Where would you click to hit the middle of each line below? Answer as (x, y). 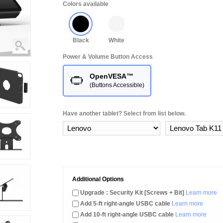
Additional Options (98, 179)
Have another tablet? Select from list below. (124, 113)
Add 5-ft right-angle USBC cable (125, 204)
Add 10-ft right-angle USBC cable (127, 215)
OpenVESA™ (111, 76)
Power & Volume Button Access (108, 57)
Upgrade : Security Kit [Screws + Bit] (133, 193)
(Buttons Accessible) (117, 85)
